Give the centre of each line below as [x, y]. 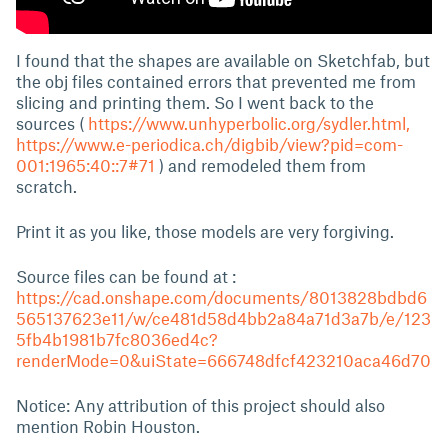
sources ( [52, 123]
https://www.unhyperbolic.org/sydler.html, [249, 123]
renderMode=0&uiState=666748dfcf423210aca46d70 [223, 360]
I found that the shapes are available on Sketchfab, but [223, 60]
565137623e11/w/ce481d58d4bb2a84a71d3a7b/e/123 [223, 318]
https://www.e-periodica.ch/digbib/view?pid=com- [209, 144]
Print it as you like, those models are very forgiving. [205, 231]
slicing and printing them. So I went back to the [195, 102]
